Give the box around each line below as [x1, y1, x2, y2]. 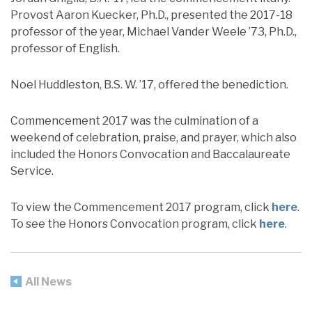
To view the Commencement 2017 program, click [10, 200, 272, 214]
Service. [10, 164, 54, 178]
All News [25, 274, 72, 288]
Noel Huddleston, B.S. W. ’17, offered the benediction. [10, 77, 288, 91]
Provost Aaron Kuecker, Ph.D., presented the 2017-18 [10, 8, 292, 22]
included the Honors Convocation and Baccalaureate [10, 147, 290, 161]
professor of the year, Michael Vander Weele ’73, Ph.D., [10, 24, 297, 38]
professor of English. [10, 41, 120, 55]
